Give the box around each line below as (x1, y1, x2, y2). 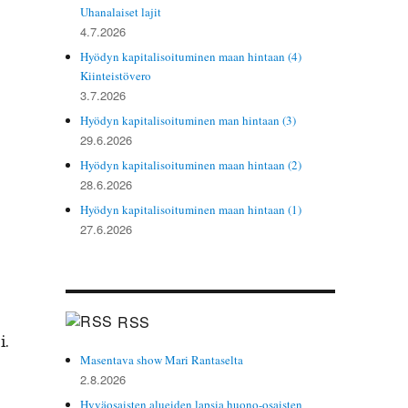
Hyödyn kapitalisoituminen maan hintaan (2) (80, 156, 302, 173)
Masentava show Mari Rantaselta (80, 351, 244, 368)
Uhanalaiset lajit (80, 3, 162, 20)
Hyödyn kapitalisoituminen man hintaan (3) (80, 111, 297, 128)
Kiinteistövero (80, 66, 152, 84)
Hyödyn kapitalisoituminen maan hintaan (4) (80, 47, 302, 65)
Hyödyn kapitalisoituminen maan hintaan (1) (80, 200, 302, 218)
